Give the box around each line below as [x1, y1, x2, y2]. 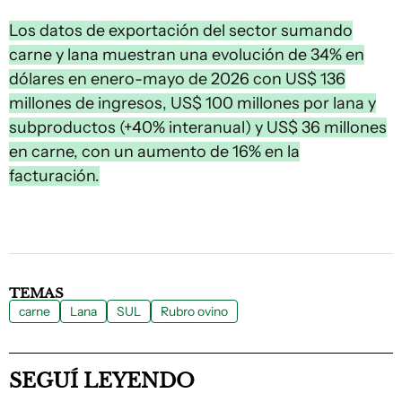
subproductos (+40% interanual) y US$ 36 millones [9, 118, 387, 137]
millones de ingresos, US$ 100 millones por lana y [9, 93, 376, 113]
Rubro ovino [161, 303, 228, 319]
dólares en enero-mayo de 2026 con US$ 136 [9, 69, 345, 89]
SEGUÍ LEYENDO [9, 369, 195, 393]
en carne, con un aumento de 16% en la [9, 142, 300, 162]
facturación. [9, 166, 100, 186]
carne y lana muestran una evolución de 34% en [9, 45, 364, 65]
